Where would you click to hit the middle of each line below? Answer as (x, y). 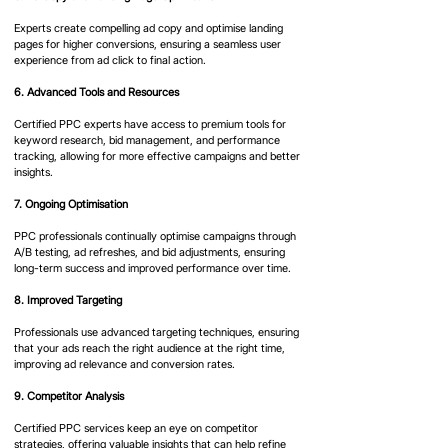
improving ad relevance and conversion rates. (124, 364)
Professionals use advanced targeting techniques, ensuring (158, 332)
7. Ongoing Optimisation (71, 204)
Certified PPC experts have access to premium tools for (151, 124)
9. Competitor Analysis (69, 396)
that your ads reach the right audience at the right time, (151, 348)
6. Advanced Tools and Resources (96, 92)
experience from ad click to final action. (110, 60)
